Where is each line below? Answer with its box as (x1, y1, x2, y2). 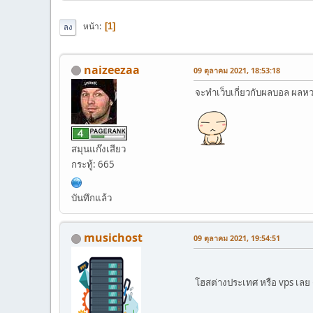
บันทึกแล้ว (71, 191, 112, 204)
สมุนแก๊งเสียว (71, 142, 126, 155)
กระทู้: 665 (71, 157, 115, 170)
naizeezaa (84, 61, 140, 78)
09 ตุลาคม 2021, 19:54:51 (194, 232, 280, 243)
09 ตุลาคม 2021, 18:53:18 (194, 64, 280, 75)
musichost (84, 229, 143, 245)
